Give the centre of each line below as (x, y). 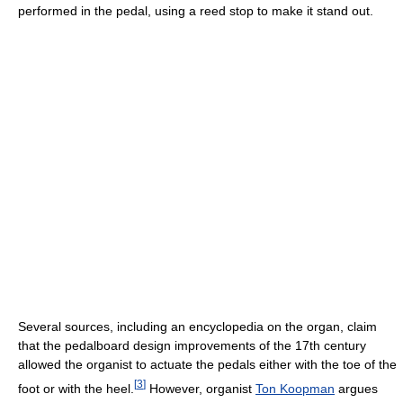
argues (356, 388)
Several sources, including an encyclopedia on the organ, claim (197, 326)
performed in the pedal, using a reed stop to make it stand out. (196, 10)
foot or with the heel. (76, 388)
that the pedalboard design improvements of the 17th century (192, 345)
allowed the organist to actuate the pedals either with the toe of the (207, 364)
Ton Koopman (295, 388)
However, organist (201, 388)
